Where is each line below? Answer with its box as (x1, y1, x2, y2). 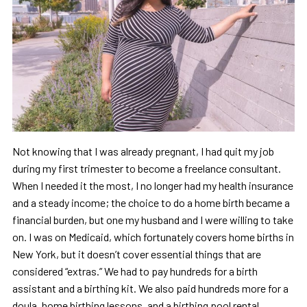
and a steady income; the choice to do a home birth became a (12, 195, 290, 209)
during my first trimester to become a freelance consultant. (12, 161, 281, 175)
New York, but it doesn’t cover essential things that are (12, 247, 261, 260)
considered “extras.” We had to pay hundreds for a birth (12, 264, 258, 278)
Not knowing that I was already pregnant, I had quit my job (12, 144, 274, 158)
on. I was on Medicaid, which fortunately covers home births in (12, 230, 294, 243)
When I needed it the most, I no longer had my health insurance (12, 178, 293, 192)
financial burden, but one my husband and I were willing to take (12, 212, 293, 226)
